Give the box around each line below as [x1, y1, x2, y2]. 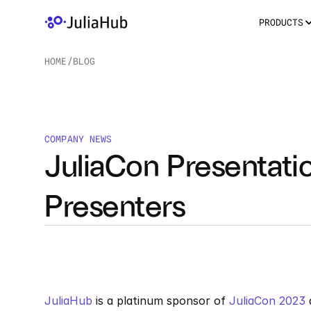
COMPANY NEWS [44, 133, 112, 144]
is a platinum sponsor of [92, 294, 229, 308]
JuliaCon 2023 [229, 294, 305, 308]
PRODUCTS [258, 17, 304, 28]
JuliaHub [44, 294, 92, 308]
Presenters [44, 186, 185, 223]
